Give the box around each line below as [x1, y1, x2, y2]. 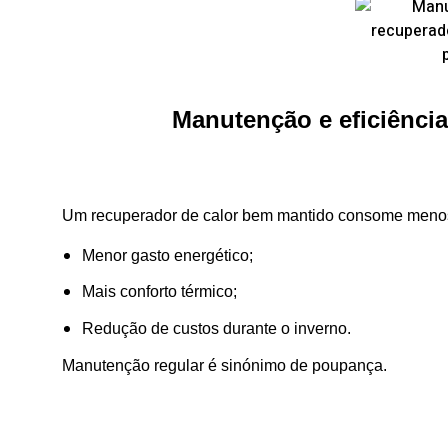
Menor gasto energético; [82, 246, 253, 264]
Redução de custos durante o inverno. [82, 320, 351, 338]
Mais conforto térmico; [82, 283, 237, 301]
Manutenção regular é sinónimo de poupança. [62, 357, 387, 375]
